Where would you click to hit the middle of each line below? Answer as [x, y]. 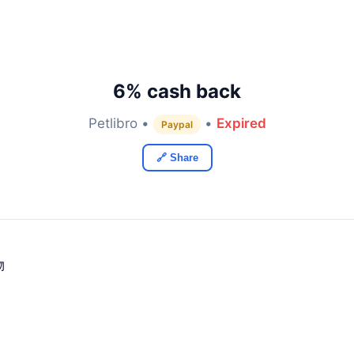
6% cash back [177, 91]
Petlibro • [121, 123]
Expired [241, 123]
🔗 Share [177, 158]
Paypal [177, 124]
